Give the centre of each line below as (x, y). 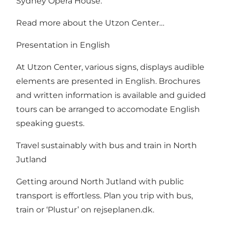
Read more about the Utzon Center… (90, 23)
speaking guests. (50, 123)
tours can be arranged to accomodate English (108, 109)
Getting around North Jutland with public (100, 181)
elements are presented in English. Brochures (108, 81)
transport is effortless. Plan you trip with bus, (104, 195)
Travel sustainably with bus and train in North (106, 145)
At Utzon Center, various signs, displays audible (110, 67)
